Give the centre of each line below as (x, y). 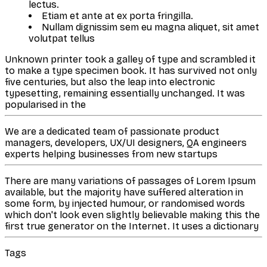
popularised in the (45, 104)
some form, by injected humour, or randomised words (125, 203)
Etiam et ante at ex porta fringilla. (117, 15)
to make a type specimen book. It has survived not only (131, 70)
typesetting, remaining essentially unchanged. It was (125, 93)
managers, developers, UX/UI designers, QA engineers (126, 142)
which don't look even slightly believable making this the (132, 215)
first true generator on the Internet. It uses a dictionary (132, 226)
